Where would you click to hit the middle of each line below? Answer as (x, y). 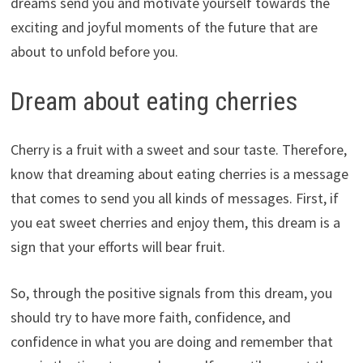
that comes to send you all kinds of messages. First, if (174, 199)
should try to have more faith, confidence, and (150, 318)
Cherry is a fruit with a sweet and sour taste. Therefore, (178, 150)
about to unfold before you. (94, 51)
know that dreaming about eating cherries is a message (179, 174)
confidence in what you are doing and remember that (171, 342)
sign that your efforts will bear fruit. (117, 247)
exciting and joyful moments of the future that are (164, 27)
